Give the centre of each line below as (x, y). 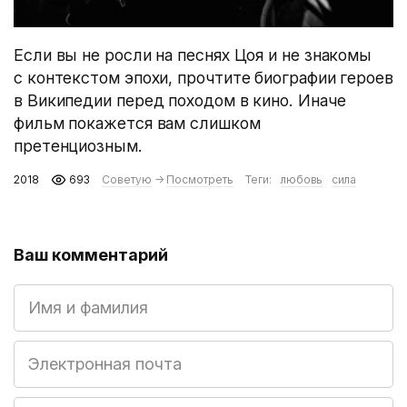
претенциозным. (78, 145)
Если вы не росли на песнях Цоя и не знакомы (193, 55)
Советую (127, 179)
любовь (302, 179)
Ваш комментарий (91, 254)
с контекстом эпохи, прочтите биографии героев (203, 77)
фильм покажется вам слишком (137, 123)
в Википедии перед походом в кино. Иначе (180, 100)
